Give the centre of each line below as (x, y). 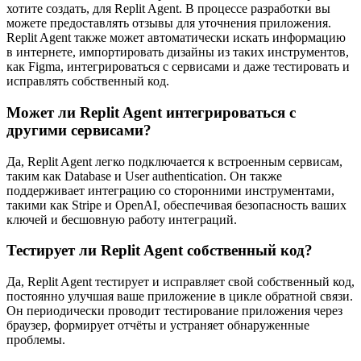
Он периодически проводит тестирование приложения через (174, 311)
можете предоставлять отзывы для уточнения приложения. (169, 23)
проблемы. (36, 340)
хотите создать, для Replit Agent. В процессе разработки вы (168, 9)
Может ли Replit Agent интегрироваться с (151, 112)
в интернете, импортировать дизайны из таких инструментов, (178, 52)
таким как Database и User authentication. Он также (144, 176)
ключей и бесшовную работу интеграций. (122, 219)
